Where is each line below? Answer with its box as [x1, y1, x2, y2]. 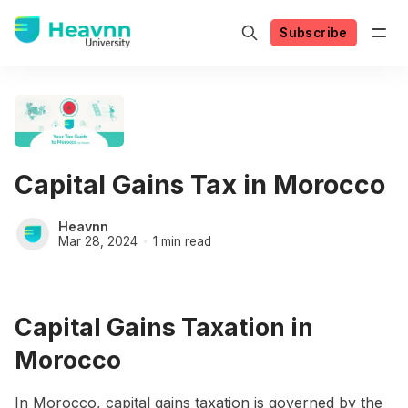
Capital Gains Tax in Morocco [15, 168, 385, 200]
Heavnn [58, 218, 108, 234]
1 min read [152, 233, 211, 249]
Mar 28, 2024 [58, 233, 138, 249]
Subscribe [280, 25, 348, 40]
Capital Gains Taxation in [15, 311, 313, 342]
